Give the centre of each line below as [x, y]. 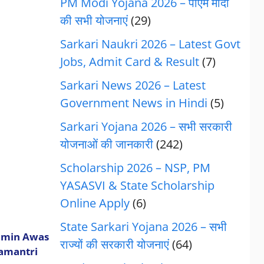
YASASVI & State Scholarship [137, 185]
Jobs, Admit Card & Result [129, 62]
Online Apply [95, 203]
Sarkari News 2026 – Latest [133, 85]
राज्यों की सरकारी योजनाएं [114, 244]
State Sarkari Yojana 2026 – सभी [143, 227]
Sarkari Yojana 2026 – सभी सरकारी [146, 126]
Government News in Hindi [133, 103]
